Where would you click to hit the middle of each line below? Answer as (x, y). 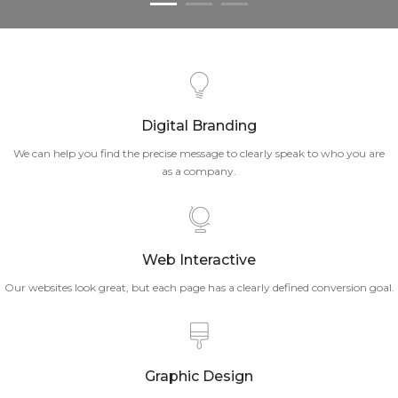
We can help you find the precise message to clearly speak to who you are (199, 153)
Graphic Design (199, 376)
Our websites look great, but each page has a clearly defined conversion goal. (199, 287)
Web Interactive (199, 260)
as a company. (199, 171)
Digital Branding (199, 126)
